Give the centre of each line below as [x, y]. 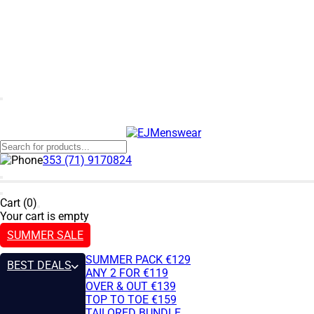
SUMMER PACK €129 [138, 260]
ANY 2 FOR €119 [127, 273]
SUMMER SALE [45, 235]
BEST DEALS [39, 265]
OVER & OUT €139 [131, 286]
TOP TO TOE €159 [131, 300]
